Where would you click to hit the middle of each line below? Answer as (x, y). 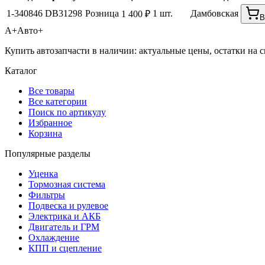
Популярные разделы (48, 154)
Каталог (21, 71)
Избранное (50, 123)
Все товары (51, 91)
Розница (102, 14)
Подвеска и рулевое (68, 206)
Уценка (43, 174)
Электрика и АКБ (64, 216)
